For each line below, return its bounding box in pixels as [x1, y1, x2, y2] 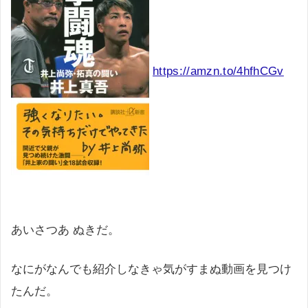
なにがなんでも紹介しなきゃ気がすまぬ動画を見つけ [11, 263, 291, 276]
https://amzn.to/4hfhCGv [153, 64, 284, 78]
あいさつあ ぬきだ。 [11, 223, 120, 236]
